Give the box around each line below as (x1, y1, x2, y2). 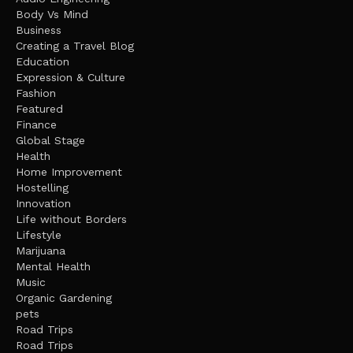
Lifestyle (16, 228, 61, 241)
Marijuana (16, 243, 65, 257)
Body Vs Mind (16, 7, 88, 20)
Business (16, 23, 61, 36)
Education (16, 54, 69, 68)
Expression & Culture (16, 70, 125, 84)
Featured (16, 102, 63, 115)
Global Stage (16, 133, 85, 147)
